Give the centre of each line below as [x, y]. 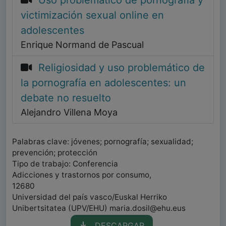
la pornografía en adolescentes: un [103, 83]
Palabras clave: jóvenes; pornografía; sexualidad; [103, 142]
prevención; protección [55, 153]
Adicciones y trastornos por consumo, [82, 175]
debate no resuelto [66, 98]
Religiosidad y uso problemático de [122, 68]
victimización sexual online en [92, 15]
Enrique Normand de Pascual [82, 45]
